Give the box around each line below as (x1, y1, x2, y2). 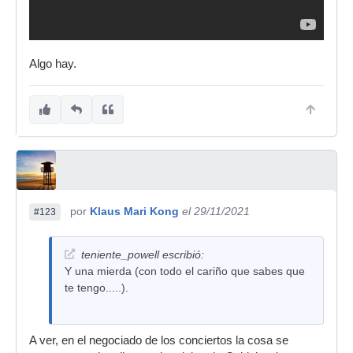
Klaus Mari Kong (90, 205, 179, 218)
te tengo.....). (65, 281, 128, 295)
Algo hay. (29, 58, 76, 71)
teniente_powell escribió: (81, 248, 204, 262)
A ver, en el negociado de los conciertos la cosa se (29, 334, 288, 347)
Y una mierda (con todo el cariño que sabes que (65, 265, 305, 278)
